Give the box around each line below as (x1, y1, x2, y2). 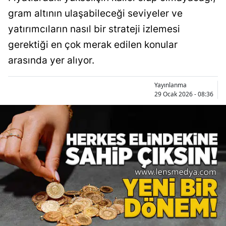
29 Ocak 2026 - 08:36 (154, 90, 213, 98)
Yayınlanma (154, 81, 187, 89)
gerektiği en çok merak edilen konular (8, 39, 178, 50)
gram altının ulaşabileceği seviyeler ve (8, 8, 183, 19)
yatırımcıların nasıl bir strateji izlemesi (8, 23, 180, 35)
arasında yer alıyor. (8, 54, 94, 66)
